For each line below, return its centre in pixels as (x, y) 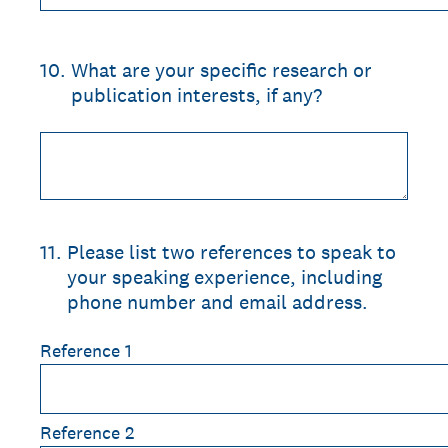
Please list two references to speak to (231, 252)
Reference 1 (86, 350)
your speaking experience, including (224, 277)
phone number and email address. (217, 302)
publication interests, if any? (196, 95)
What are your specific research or (221, 70)
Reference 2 (87, 432)
